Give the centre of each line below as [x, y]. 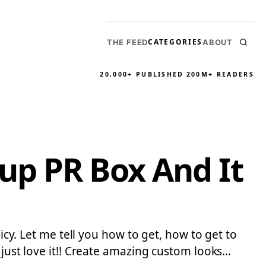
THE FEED [127, 42]
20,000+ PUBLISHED [142, 74]
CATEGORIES [175, 42]
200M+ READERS [220, 74]
